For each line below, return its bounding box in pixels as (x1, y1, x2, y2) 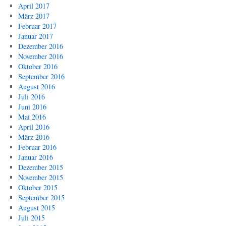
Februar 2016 (18, 142, 56, 152)
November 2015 (18, 173, 63, 182)
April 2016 (18, 122, 49, 132)
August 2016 (18, 82, 55, 91)
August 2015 (18, 203, 55, 212)
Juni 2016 (18, 102, 46, 111)
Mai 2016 (18, 112, 46, 122)
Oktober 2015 (18, 183, 58, 192)
